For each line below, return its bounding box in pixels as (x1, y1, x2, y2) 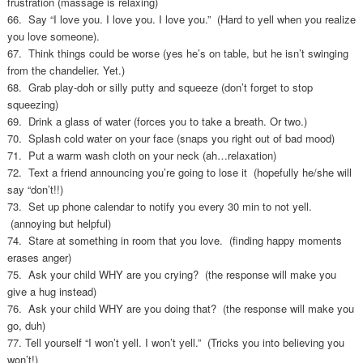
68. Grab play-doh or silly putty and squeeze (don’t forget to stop (6, 79, 313, 96)
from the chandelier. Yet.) (6, 62, 125, 79)
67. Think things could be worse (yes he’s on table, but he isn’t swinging (6, 45, 348, 62)
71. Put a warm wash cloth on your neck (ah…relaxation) (6, 147, 276, 164)
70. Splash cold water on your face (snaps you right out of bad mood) (6, 130, 335, 147)
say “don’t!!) (6, 181, 63, 198)
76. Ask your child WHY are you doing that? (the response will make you (6, 301, 354, 317)
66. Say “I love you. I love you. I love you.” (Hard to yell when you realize (6, 11, 356, 28)
